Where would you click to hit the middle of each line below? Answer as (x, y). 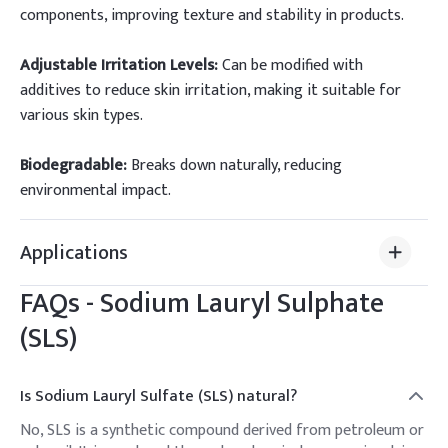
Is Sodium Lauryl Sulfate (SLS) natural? (158, 396)
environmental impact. (95, 190)
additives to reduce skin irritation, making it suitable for (210, 90)
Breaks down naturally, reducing (234, 165)
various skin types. (81, 115)
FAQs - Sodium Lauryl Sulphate (202, 303)
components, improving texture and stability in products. (212, 15)
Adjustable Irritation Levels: (119, 65)
